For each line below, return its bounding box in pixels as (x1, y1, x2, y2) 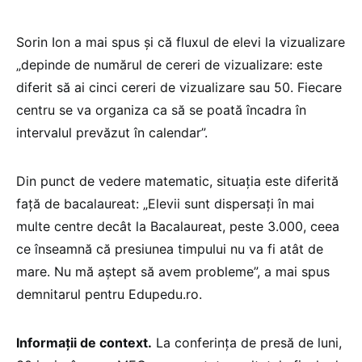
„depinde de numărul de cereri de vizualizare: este (16, 57, 322, 74)
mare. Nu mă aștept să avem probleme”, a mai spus (16, 263, 330, 280)
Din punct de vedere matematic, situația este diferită (16, 173, 339, 190)
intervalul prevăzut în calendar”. (16, 124, 208, 141)
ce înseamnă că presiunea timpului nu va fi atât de (16, 241, 323, 258)
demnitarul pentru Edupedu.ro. (16, 286, 202, 303)
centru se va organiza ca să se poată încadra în (16, 102, 306, 119)
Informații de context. (16, 335, 152, 351)
